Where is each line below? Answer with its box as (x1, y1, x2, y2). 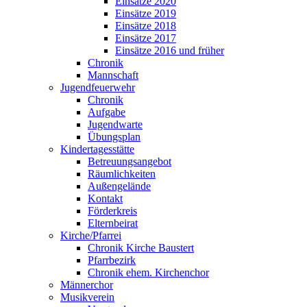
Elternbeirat (88, 217, 138, 230)
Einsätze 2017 (115, 32, 176, 45)
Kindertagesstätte (60, 143, 134, 156)
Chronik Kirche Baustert (88, 242, 194, 254)
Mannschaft (88, 69, 138, 82)
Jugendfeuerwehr (60, 82, 135, 94)
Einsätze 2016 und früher (115, 45, 224, 57)
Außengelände (88, 180, 151, 193)
